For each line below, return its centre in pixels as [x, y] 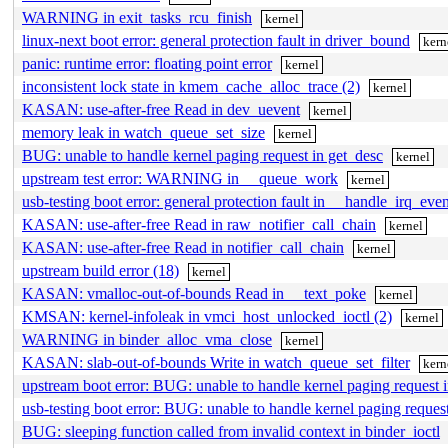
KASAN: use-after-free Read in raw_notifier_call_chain [199, 224]
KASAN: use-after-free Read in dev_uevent [161, 109]
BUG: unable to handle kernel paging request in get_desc [202, 155]
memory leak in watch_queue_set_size [143, 132]
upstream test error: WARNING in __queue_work [180, 178]
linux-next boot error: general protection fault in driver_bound [216, 40]
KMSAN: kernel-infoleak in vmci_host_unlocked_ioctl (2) [207, 316]
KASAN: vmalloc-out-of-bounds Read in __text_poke [194, 293]
